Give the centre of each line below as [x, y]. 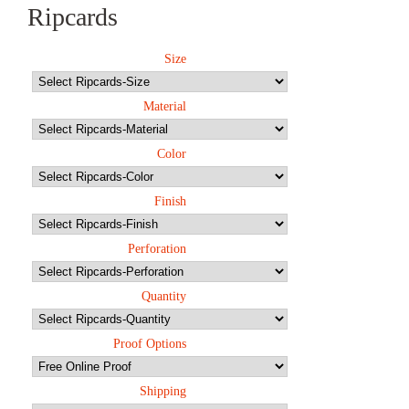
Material [165, 107]
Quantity [164, 297]
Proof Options [150, 344]
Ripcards [73, 16]
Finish [170, 202]
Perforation [157, 249]
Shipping [163, 392]
